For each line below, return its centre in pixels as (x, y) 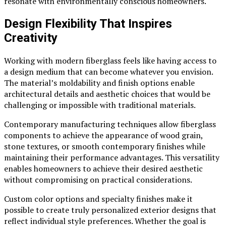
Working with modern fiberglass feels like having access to (110, 60)
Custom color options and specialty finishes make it (98, 199)
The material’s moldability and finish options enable (99, 82)
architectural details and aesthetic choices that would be (107, 94)
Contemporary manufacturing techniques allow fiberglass (110, 124)
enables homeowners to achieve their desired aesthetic (103, 168)
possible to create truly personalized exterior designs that (110, 210)
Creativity (31, 38)
